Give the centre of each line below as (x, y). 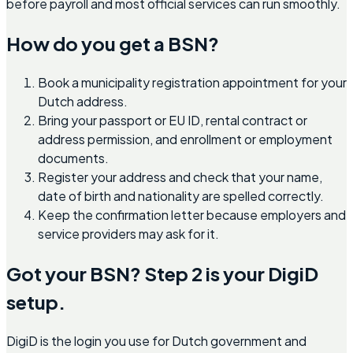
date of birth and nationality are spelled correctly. (181, 196)
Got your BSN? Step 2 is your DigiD (162, 274)
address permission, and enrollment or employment (185, 139)
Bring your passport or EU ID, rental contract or (173, 121)
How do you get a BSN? (113, 44)
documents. (73, 158)
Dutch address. (83, 102)
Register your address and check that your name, (180, 177)
